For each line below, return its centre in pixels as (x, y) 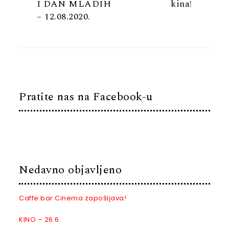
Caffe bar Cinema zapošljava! (73, 198)
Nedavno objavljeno (71, 170)
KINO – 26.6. (40, 220)
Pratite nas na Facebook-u (86, 97)
